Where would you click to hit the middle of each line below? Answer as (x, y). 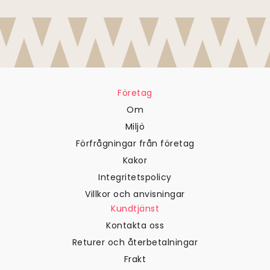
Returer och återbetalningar (135, 243)
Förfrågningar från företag (135, 144)
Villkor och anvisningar (135, 194)
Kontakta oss (135, 226)
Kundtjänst (135, 209)
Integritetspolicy (135, 177)
